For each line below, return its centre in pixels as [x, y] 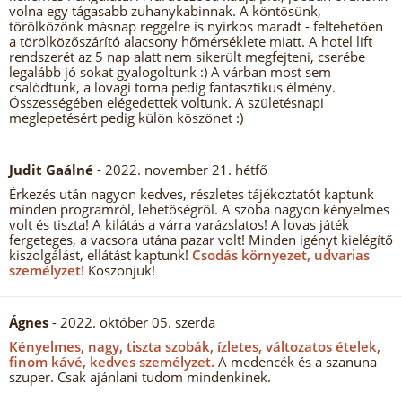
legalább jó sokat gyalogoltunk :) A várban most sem [170, 72]
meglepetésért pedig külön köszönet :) [126, 118]
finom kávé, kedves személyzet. [112, 362]
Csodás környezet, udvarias [279, 255]
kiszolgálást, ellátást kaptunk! [99, 255]
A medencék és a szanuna [296, 362]
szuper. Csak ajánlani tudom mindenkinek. [140, 377]
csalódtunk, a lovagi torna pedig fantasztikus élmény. [172, 87]
